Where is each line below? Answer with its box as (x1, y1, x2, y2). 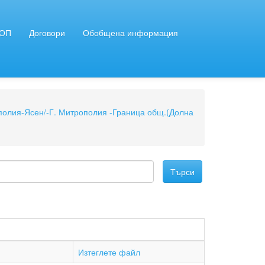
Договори (29, 27, 65, 38)
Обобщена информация (83, 27, 178, 38)
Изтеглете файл (77, 246, 140, 258)
